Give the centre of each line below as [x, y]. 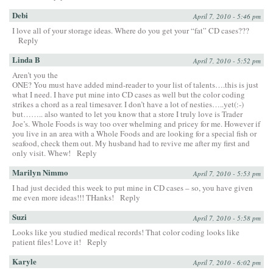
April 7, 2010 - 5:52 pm [227, 60]
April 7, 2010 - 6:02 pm [227, 262]
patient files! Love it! [47, 242]
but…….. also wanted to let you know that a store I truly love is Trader [127, 114]
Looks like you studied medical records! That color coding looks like [126, 232]
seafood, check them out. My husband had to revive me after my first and [131, 143]
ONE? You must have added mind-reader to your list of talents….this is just [135, 84]
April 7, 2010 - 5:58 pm [227, 218]
